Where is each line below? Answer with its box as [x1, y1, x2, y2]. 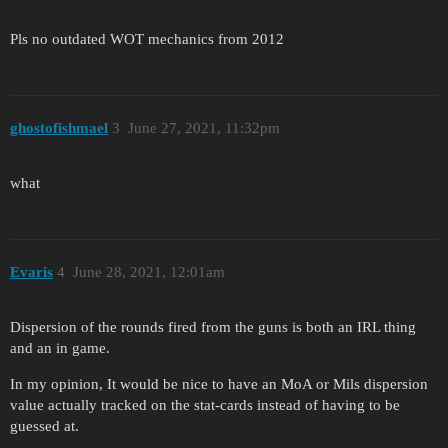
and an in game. [10, 340, 110, 357]
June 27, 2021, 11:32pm [127, 120, 280, 137]
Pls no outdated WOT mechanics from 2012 [10, 30, 284, 47]
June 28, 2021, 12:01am [72, 264, 225, 281]
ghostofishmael [10, 120, 108, 137]
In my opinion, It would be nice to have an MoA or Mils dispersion [10, 376, 428, 393]
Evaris [10, 264, 53, 281]
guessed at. [10, 418, 79, 435]
